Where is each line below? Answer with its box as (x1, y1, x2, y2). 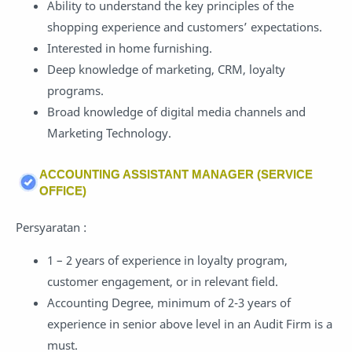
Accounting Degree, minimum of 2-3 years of (47, 295, 291, 311)
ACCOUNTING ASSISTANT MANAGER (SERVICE (39, 167, 313, 181)
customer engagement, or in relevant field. (47, 273, 278, 290)
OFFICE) (39, 184, 86, 198)
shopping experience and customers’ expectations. (47, 18, 322, 35)
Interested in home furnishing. (47, 39, 212, 56)
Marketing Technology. (47, 124, 171, 141)
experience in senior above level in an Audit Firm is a (47, 316, 332, 332)
